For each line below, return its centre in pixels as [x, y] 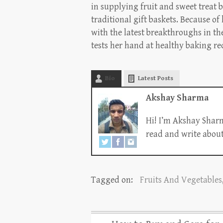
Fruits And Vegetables [181, 180]
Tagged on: [113, 180]
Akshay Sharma [177, 98]
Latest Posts [156, 78]
